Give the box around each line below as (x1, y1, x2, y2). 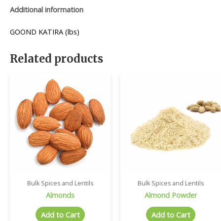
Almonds (46, 189, 74, 200)
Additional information (10, 4, 83, 14)
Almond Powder (144, 189, 197, 200)
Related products (10, 51, 103, 66)
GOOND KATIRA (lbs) (10, 26, 79, 37)
